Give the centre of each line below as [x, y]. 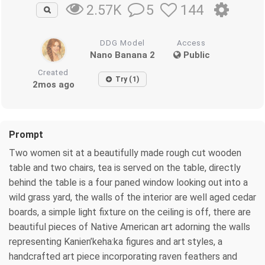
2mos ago [53, 84]
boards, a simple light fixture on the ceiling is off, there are [130, 212]
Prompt [26, 134]
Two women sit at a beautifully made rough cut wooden [125, 153]
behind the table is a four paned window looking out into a [128, 182]
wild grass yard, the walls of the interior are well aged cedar [132, 197]
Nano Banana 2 [123, 55]
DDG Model [123, 43]
